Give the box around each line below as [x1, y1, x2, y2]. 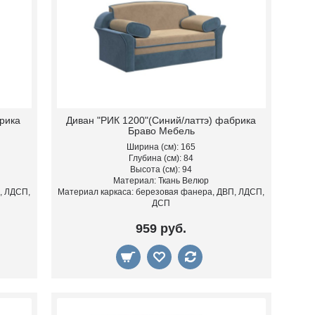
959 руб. [136, 221, 187, 236]
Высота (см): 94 [130, 165, 193, 175]
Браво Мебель [127, 125, 195, 137]
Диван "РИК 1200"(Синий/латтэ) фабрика [66, 115, 257, 127]
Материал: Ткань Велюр [113, 176, 210, 186]
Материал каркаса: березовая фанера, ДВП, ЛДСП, [58, 187, 265, 198]
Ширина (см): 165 [127, 142, 196, 153]
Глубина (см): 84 [129, 153, 194, 164]
